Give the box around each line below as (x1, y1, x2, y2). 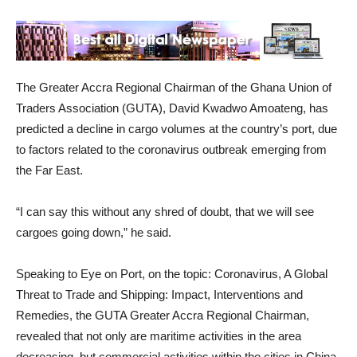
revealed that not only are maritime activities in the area (16, 329, 301, 343)
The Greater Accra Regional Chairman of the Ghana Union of (16, 80, 331, 94)
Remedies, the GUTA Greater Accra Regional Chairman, (16, 308, 309, 322)
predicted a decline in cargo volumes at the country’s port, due (16, 122, 337, 135)
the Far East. (16, 163, 83, 177)
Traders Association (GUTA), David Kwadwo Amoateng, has (16, 101, 328, 115)
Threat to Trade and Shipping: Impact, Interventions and (16, 288, 303, 301)
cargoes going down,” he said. (16, 226, 171, 239)
